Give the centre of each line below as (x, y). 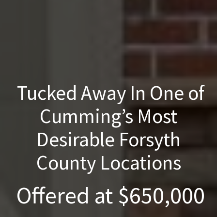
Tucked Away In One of (108, 92)
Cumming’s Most (108, 116)
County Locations (108, 162)
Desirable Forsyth (108, 139)
